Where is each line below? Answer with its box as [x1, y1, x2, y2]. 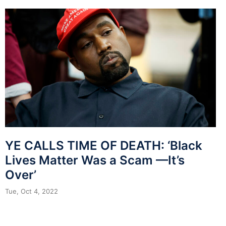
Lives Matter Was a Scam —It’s [5, 152, 185, 167]
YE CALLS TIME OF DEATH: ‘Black [5, 138, 202, 153]
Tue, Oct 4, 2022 [5, 187, 58, 195]
